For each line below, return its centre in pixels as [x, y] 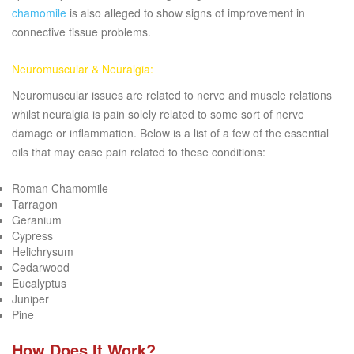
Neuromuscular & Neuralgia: [83, 69]
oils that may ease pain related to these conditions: [139, 152]
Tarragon [35, 204]
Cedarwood [41, 267]
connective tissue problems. [81, 32]
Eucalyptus [39, 283]
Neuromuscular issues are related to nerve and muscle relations [172, 95]
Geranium [37, 220]
